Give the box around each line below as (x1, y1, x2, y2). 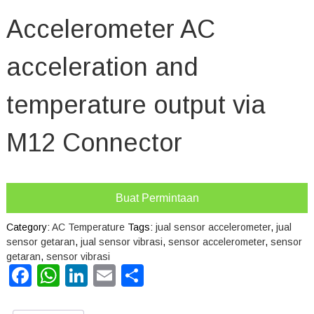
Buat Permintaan (115, 192, 199, 205)
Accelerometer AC (6, 15, 215, 44)
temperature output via (6, 90, 266, 120)
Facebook (31, 263, 128, 289)
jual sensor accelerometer (155, 221, 271, 233)
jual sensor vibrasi (80, 236, 163, 248)
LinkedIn (87, 263, 172, 289)
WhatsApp (59, 263, 163, 289)
